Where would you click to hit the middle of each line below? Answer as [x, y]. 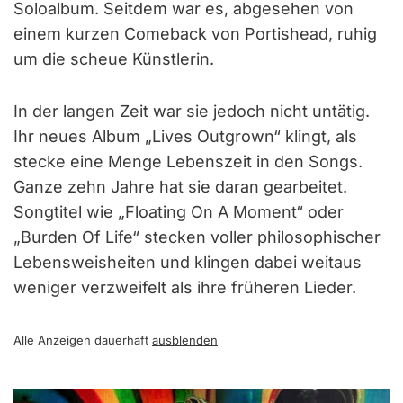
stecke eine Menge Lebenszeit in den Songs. [188, 161]
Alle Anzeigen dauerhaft [83, 340]
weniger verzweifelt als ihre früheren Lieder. [185, 287]
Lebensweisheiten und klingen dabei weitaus [188, 262]
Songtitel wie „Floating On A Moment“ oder [179, 211]
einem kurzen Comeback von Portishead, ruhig [195, 33]
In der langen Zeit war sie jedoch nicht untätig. [192, 111]
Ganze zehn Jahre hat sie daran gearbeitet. [180, 186]
